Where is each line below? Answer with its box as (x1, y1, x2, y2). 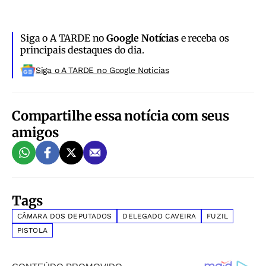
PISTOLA (17, 226, 47, 235)
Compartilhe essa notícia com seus (12, 107, 229, 125)
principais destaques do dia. (20, 44, 144, 56)
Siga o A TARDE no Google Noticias (36, 65, 169, 75)
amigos (12, 124, 59, 141)
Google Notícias (106, 32, 179, 45)
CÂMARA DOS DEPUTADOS (17, 212, 112, 221)
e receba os (178, 32, 229, 45)
